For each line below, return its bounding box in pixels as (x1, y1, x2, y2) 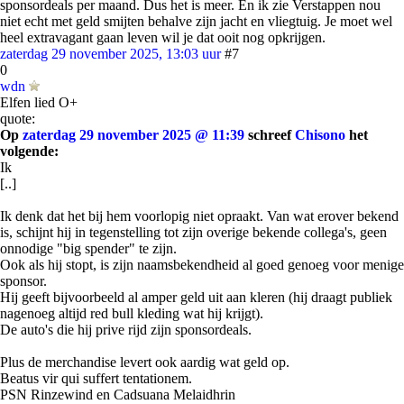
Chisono (295, 127, 345, 142)
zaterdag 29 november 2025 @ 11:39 (23, 127, 244, 142)
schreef (244, 127, 295, 142)
